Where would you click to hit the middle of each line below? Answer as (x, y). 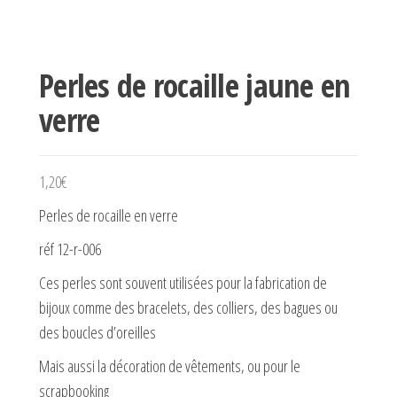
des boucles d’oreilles (97, 332)
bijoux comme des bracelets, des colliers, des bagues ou (188, 307)
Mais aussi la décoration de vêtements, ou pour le (170, 366)
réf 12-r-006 (70, 249)
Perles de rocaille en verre (109, 215)
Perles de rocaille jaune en (195, 86)
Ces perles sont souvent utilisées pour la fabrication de (183, 283)
